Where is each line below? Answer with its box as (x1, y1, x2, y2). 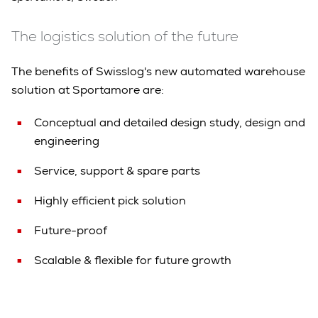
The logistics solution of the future (11, 26, 238, 45)
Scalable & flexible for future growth (34, 252, 231, 268)
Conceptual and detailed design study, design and (34, 114, 305, 130)
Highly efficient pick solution (34, 192, 186, 208)
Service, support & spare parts (34, 163, 200, 178)
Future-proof (34, 222, 107, 238)
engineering (34, 133, 99, 148)
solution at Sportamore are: (11, 82, 164, 97)
